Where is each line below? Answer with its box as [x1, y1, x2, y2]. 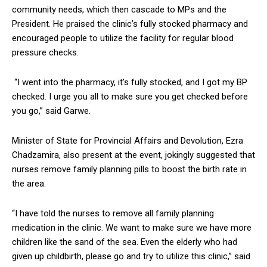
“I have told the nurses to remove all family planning [12, 207, 214, 219]
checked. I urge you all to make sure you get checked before [12, 91, 248, 102]
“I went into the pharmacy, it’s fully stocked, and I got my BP [12, 76, 247, 88]
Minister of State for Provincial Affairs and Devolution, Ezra [12, 135, 243, 146]
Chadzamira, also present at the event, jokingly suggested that [12, 149, 255, 160]
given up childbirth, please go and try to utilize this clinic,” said [12, 250, 250, 262]
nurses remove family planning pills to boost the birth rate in [12, 163, 247, 175]
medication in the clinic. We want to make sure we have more [12, 222, 252, 233]
